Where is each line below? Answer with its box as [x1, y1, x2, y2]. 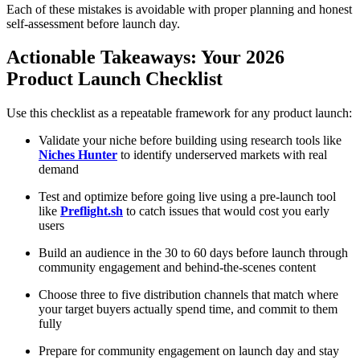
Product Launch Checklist [6, 68, 223, 90]
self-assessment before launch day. [6, 16, 180, 31]
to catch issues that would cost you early [123, 204, 329, 219]
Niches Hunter [39, 148, 117, 162]
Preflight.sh [60, 204, 123, 219]
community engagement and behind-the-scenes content [39, 260, 316, 275]
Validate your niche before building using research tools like [39, 133, 342, 148]
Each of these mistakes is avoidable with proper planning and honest [6, 2, 352, 16]
